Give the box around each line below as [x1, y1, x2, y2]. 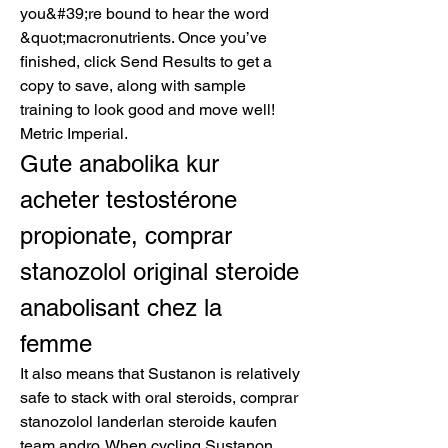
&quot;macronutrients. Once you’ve [20, 27, 267, 47]
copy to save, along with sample [20, 75, 246, 95]
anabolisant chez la [20, 293, 222, 321]
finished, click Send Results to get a [20, 51, 272, 71]
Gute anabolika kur [20, 149, 219, 177]
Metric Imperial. [20, 123, 131, 143]
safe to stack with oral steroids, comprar [20, 387, 298, 407]
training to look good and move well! [20, 99, 275, 119]
